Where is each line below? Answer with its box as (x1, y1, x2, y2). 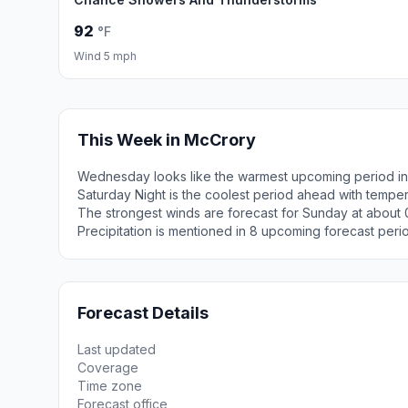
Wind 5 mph (74, 49, 137, 63)
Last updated (77, 342, 156, 357)
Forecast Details (77, 303, 209, 322)
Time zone (77, 378, 142, 393)
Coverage (77, 360, 138, 375)
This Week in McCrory (77, 130, 256, 149)
